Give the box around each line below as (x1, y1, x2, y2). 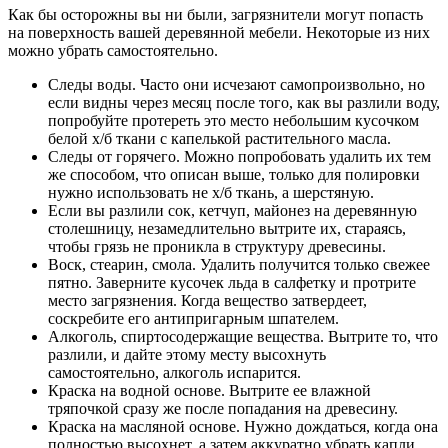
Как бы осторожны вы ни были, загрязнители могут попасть (8, 5, 423, 23)
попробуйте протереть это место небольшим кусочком (48, 111, 419, 129)
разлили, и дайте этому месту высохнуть (48, 345, 326, 363)
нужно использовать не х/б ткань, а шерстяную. (48, 183, 374, 201)
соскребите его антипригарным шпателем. (48, 309, 339, 327)
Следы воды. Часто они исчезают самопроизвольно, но (48, 75, 425, 93)
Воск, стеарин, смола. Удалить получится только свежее (48, 255, 430, 273)
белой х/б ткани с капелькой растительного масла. (48, 129, 391, 147)
